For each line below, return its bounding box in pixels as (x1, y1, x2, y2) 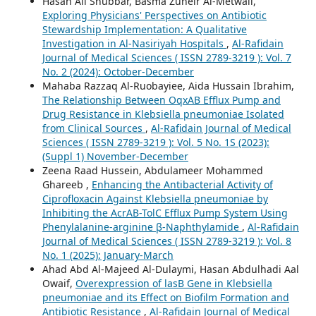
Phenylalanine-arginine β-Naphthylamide (42, 220, 242, 234)
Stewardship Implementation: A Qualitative (42, 23, 247, 37)
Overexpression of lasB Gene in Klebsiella (75, 276, 272, 291)
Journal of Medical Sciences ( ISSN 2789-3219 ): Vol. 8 (42, 234, 291, 248)
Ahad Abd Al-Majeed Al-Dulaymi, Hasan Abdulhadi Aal (42, 262, 299, 276)
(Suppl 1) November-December (42, 150, 188, 164)
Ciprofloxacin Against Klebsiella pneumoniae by (42, 192, 268, 206)
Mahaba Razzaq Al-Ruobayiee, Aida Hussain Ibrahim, (42, 79, 294, 93)
